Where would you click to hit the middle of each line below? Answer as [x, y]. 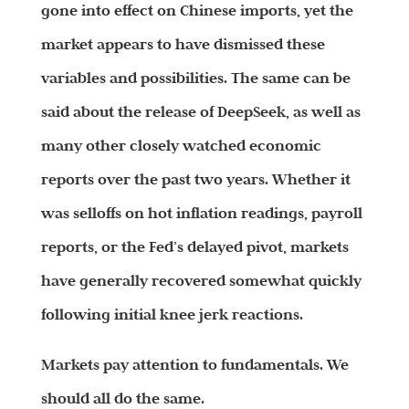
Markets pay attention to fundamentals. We [194, 365]
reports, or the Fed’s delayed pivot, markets [194, 247]
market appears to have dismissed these [183, 44]
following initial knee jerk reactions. [172, 315]
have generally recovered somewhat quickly [201, 281]
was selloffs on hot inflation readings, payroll [201, 213]
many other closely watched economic [181, 146]
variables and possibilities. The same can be [195, 78]
